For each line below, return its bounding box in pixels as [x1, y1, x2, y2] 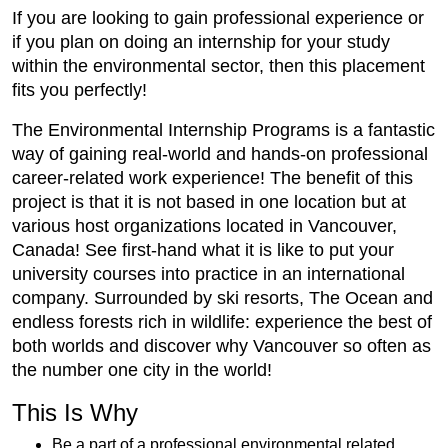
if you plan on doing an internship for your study [12, 32, 390, 53]
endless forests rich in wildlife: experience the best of [12, 312, 432, 333]
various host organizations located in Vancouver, [12, 216, 397, 237]
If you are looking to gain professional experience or [12, 8, 424, 29]
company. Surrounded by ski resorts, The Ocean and [12, 288, 433, 309]
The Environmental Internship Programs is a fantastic [12, 120, 435, 141]
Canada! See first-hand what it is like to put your [12, 240, 394, 261]
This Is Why [12, 399, 138, 427]
